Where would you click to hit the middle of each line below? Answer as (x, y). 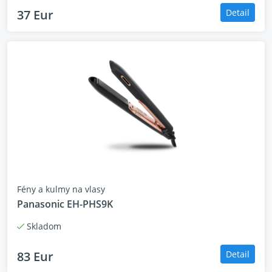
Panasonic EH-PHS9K (65, 204)
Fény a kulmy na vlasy (61, 189)
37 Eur (35, 15)
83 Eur (35, 257)
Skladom (43, 226)
